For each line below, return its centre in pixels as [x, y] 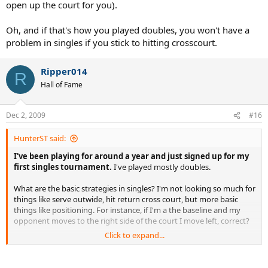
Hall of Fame [62, 84]
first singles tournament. [63, 167]
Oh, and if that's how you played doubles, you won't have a [128, 30]
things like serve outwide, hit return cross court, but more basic [126, 199]
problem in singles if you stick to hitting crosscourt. [112, 42]
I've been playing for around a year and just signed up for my [131, 156]
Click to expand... [135, 235]
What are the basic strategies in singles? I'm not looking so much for [135, 188]
